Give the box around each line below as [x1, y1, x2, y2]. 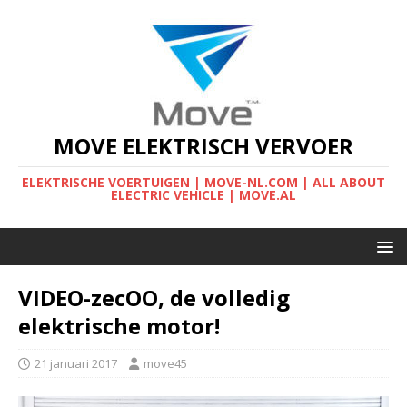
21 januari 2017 [35, 355, 117, 372]
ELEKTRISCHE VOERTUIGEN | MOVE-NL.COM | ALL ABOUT [22, 174, 385, 191]
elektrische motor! [18, 311, 220, 341]
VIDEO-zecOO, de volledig [18, 283, 290, 313]
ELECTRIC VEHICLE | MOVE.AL [111, 186, 296, 203]
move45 [144, 355, 187, 372]
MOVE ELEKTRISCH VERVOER [54, 131, 353, 161]
